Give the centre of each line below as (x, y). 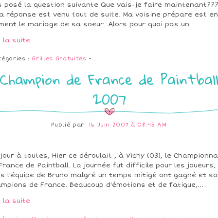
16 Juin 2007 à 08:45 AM (128, 125)
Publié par (69, 125)
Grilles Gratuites (59, 59)
